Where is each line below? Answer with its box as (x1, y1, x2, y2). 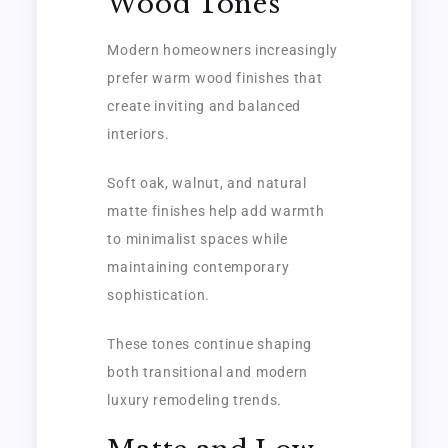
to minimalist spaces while (107, 230, 288, 247)
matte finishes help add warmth (107, 202, 325, 219)
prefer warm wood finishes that (107, 69, 323, 86)
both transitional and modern (107, 363, 309, 380)
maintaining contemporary (107, 258, 290, 275)
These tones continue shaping (107, 335, 313, 352)
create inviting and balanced (107, 97, 302, 114)
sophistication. (107, 286, 210, 303)
